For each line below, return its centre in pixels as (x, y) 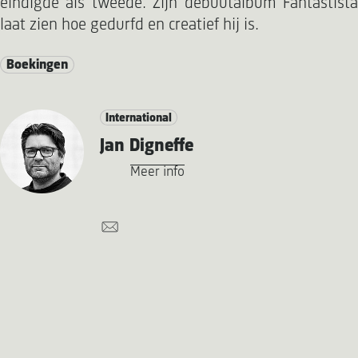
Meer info (157, 172)
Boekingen (38, 66)
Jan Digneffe (146, 146)
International (138, 118)
